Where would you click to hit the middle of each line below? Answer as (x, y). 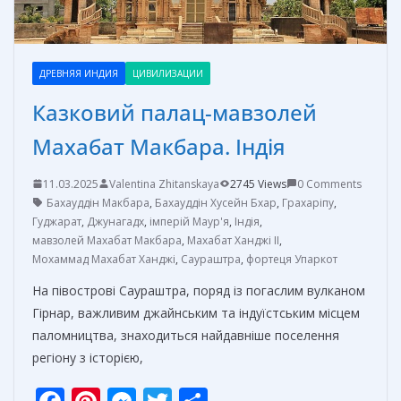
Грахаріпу (308, 202)
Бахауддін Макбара (98, 202)
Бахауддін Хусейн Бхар (216, 202)
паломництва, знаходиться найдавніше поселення (186, 335)
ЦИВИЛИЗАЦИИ (168, 73)
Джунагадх (115, 221)
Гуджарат (57, 221)
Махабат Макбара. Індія (159, 146)
